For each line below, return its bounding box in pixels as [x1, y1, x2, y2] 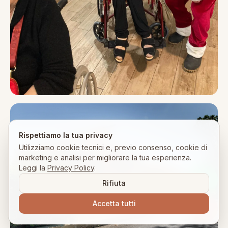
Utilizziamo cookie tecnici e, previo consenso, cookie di [19, 143, 207, 152]
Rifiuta [102, 179, 126, 187]
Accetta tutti [92, 199, 136, 208]
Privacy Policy [47, 163, 94, 172]
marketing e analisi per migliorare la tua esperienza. [19, 153, 191, 162]
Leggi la [19, 163, 45, 172]
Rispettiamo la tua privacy [19, 131, 112, 139]
